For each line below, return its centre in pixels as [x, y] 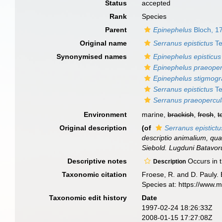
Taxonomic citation [95, 174]
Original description [93, 128]
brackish [181, 114]
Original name [104, 43]
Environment [106, 114]
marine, [155, 114]
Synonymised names [92, 56]
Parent [116, 30]
